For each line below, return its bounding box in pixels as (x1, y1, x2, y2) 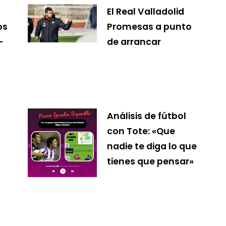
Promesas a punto (106, 20, 192, 33)
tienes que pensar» (106, 155, 194, 167)
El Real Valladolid (106, 5, 184, 18)
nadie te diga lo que (106, 140, 197, 152)
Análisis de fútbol (106, 109, 186, 122)
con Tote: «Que (106, 125, 175, 137)
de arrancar (106, 35, 161, 48)
